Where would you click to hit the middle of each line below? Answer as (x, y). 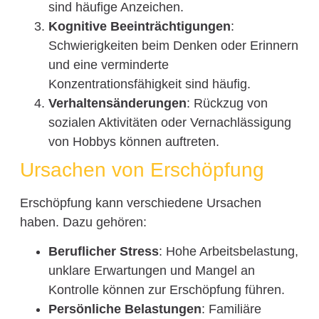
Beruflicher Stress (103, 252)
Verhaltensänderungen (117, 104)
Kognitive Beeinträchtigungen (139, 27)
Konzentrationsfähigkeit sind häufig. (149, 84)
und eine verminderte (108, 65)
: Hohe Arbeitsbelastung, (228, 252)
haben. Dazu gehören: (83, 223)
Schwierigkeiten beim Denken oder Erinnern (173, 46)
